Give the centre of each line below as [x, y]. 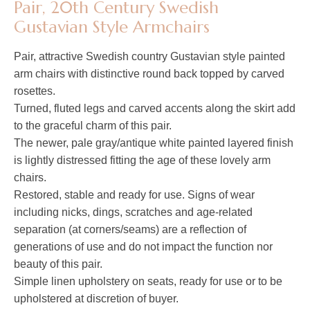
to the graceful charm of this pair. [93, 126]
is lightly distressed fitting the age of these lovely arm [142, 161]
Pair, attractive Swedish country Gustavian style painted [149, 57]
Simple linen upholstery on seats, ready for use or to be [148, 282]
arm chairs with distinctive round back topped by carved [149, 74]
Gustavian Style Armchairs [112, 27]
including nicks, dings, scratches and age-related [133, 212]
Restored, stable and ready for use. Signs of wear [134, 195]
